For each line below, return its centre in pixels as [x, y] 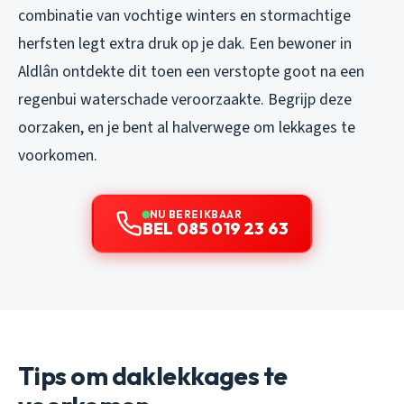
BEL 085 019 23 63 [216, 228]
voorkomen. [58, 155]
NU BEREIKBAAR [196, 214]
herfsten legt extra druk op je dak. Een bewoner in [185, 43]
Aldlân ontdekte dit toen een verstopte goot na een [191, 71]
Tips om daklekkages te [153, 375]
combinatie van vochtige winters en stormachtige [184, 15]
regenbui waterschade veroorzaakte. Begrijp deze [185, 99]
